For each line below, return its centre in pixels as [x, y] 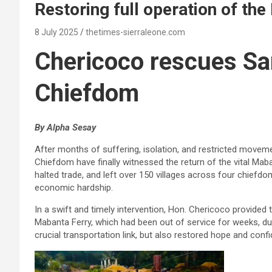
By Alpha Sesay [65, 127]
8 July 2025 [56, 32]
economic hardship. [74, 187]
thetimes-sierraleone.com [135, 32]
